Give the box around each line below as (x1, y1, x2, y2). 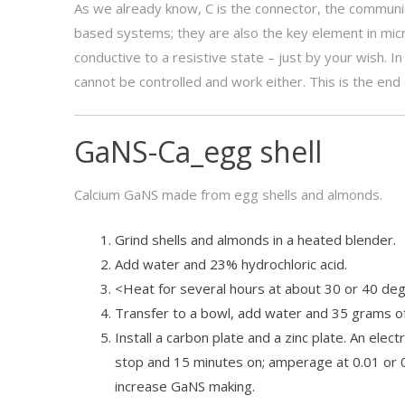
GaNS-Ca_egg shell (74, 132, 322, 171)
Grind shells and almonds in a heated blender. (115, 230, 396, 249)
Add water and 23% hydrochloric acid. (115, 254, 347, 273)
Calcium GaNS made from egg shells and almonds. (74, 185, 382, 203)
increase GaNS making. (115, 376, 255, 395)
